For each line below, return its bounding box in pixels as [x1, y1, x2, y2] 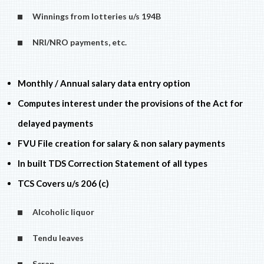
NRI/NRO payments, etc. [27, 37, 127, 47]
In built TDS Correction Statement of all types [18, 157, 207, 169]
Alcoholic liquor [27, 206, 94, 217]
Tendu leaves [27, 232, 84, 243]
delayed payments [18, 117, 93, 128]
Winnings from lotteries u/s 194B [27, 11, 161, 21]
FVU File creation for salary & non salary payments [18, 137, 225, 148]
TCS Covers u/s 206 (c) [18, 177, 109, 189]
